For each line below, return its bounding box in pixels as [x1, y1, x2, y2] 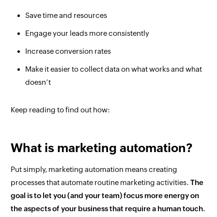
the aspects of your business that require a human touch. [11, 204, 206, 213]
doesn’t [25, 78, 51, 86]
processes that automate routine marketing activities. [11, 178, 191, 186]
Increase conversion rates [25, 47, 111, 55]
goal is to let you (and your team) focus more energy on [11, 191, 200, 200]
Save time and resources [25, 11, 108, 19]
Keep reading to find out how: [11, 106, 110, 114]
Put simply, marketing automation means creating [11, 165, 178, 173]
